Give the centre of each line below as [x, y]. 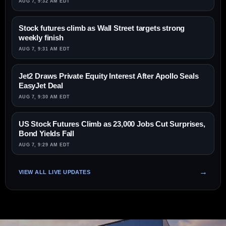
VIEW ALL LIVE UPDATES [55, 172]
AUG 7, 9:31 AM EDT [44, 49]
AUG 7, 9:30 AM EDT [44, 97]
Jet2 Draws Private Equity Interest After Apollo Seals [109, 76]
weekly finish [41, 38]
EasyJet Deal [41, 86]
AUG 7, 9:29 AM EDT [44, 145]
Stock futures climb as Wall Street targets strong [102, 28]
